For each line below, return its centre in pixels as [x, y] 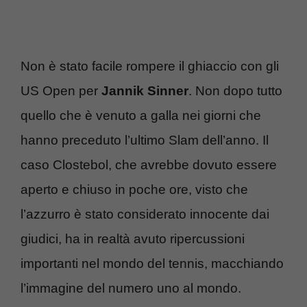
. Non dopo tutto [235, 91]
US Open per [61, 91]
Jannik [123, 91]
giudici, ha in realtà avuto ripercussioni [133, 239]
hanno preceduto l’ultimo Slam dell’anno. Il [145, 140]
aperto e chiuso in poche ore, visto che [134, 190]
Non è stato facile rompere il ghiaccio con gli [150, 66]
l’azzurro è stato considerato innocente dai [145, 214]
